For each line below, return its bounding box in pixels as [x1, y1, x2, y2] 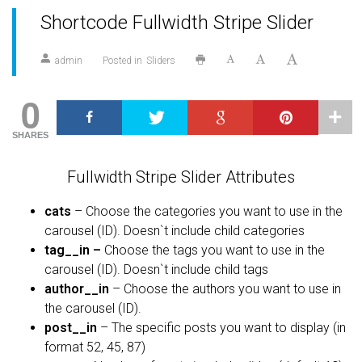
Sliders [146, 54, 175, 66]
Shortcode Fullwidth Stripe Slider [40, 11, 314, 34]
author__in [44, 281, 109, 297]
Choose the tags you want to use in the [101, 242, 325, 259]
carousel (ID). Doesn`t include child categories [44, 223, 305, 239]
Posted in [103, 54, 142, 66]
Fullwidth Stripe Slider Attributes [67, 166, 295, 187]
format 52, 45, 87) [44, 339, 145, 356]
